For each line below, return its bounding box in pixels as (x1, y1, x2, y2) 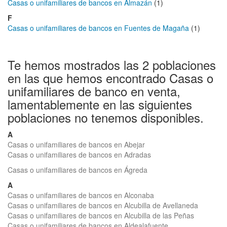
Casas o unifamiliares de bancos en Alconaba (8, 190, 154, 200)
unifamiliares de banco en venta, (8, 82, 180, 100)
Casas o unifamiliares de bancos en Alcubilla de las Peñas (8, 210, 194, 220)
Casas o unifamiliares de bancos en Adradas (8, 149, 151, 160)
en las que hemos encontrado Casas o (8, 69, 213, 87)
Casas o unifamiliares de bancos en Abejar (8, 139, 145, 149)
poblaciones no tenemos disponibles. (8, 108, 204, 126)
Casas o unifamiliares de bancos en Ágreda (8, 165, 147, 175)
